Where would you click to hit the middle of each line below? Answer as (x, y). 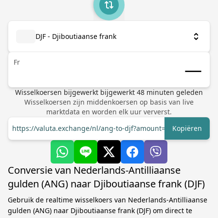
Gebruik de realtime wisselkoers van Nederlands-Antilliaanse (108, 200)
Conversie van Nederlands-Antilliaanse (94, 170)
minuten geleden (174, 92)
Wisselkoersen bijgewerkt (58, 92)
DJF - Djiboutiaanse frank (76, 36)
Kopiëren (187, 128)
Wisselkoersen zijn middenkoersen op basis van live (109, 102)
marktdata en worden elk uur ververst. (109, 112)
